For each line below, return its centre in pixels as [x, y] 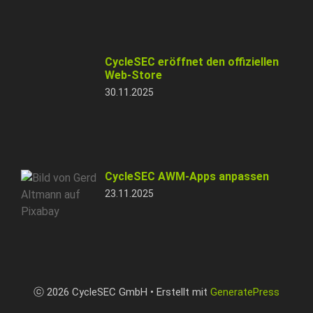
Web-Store [133, 75]
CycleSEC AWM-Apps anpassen [187, 176]
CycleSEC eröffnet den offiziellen [192, 61]
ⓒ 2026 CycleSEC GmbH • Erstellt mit [122, 292]
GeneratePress [245, 292]
